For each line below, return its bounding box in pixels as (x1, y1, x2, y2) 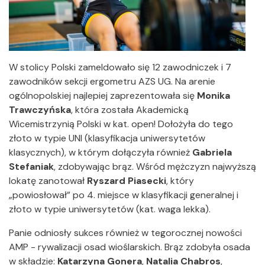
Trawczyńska (9, 104, 71, 117)
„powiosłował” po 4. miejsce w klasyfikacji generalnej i (9, 189, 238, 202)
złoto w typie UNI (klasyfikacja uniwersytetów (9, 132, 205, 145)
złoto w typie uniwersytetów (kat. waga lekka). (9, 203, 213, 216)
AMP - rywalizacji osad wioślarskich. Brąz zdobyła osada (9, 241, 250, 254)
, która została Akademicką (71, 104, 189, 117)
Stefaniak (9, 160, 54, 173)
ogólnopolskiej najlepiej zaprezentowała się (9, 89, 197, 102)
